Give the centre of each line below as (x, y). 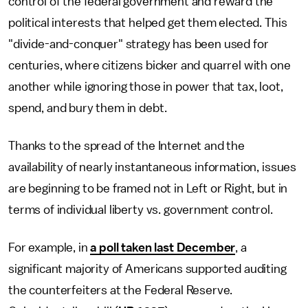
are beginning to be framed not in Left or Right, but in (148, 188)
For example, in (49, 247)
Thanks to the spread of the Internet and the (126, 146)
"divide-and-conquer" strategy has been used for (139, 44)
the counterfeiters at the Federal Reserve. (121, 290)
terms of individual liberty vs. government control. (141, 210)
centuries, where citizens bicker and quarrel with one (150, 65)
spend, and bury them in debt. (88, 108)
